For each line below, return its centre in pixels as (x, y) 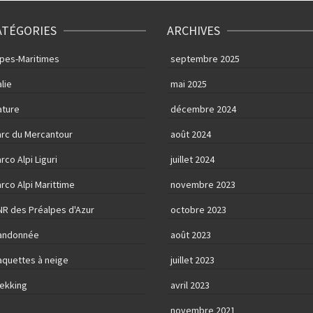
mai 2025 (189, 84)
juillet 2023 (192, 260)
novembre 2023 (203, 185)
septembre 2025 (205, 59)
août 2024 (191, 134)
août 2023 (191, 235)
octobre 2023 (198, 210)
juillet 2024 (192, 160)
